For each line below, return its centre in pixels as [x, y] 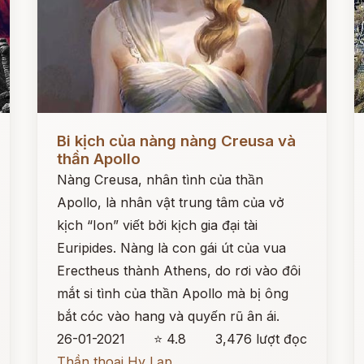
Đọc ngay [67, 128]
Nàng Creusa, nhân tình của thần [160, 180]
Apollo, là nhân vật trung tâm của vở [171, 202]
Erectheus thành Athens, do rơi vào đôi [179, 271]
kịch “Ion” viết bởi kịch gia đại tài [158, 225]
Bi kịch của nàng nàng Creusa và [177, 141]
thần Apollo [99, 159]
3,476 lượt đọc [261, 339]
